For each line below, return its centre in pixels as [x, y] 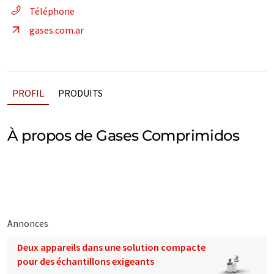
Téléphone [52, 11]
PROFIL [28, 93]
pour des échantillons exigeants [86, 261]
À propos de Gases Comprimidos [124, 135]
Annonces [28, 224]
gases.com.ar [57, 30]
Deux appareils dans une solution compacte [111, 247]
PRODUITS [80, 93]
